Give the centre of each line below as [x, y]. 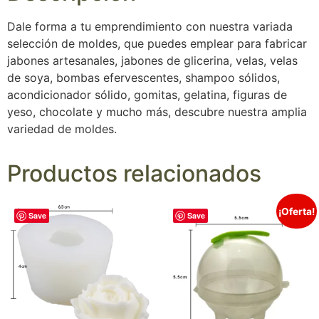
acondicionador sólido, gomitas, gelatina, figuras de [147, 94]
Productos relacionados [134, 173]
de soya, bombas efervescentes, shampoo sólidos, [143, 77]
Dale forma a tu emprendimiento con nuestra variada [150, 26]
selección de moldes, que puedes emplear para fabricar [157, 43]
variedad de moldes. [62, 129]
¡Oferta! [297, 211]
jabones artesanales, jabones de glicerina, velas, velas [152, 60]
